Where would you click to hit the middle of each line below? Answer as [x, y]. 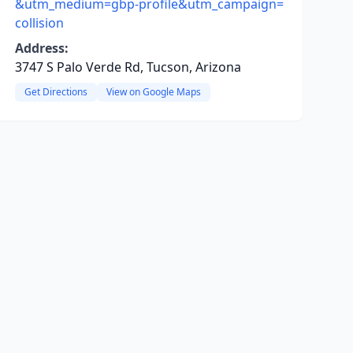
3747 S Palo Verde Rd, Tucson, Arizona [128, 67]
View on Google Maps [153, 92]
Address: [41, 48]
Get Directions [56, 92]
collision [39, 23]
